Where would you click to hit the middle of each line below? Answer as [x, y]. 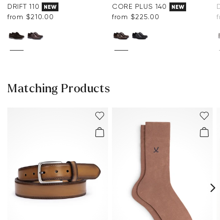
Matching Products [59, 89]
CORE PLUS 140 [140, 7]
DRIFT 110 [24, 7]
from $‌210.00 [31, 17]
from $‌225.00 [136, 17]
